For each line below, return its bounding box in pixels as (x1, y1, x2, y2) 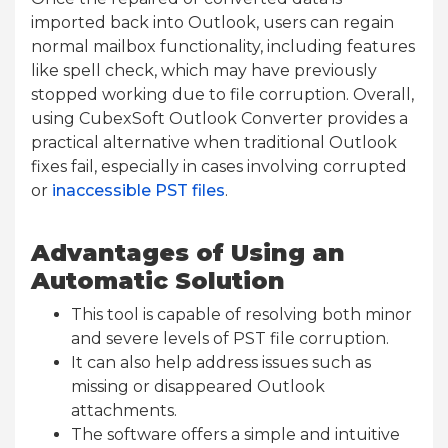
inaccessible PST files (52, 180, 225, 200)
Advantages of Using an (31, 237, 345, 267)
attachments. (71, 400, 177, 420)
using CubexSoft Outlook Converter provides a (31, 108, 408, 128)
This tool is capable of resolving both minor (71, 304, 412, 324)
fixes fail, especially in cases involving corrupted (31, 156, 407, 176)
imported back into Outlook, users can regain (31, 12, 394, 32)
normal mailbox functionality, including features (31, 36, 415, 56)
